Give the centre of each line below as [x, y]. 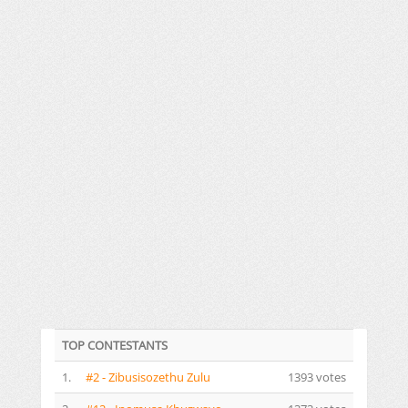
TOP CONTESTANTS [115, 346]
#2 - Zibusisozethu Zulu [148, 377]
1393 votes [317, 377]
